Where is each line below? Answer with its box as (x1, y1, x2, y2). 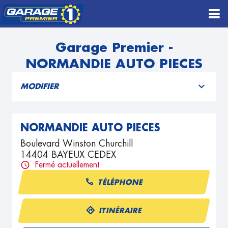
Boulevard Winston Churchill (20, 139, 133, 148)
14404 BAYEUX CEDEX (20, 150, 116, 159)
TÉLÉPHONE (98, 178, 145, 186)
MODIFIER (20, 82, 59, 91)
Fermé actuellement (35, 161, 99, 169)
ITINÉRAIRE (99, 207, 144, 214)
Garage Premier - (55, 41, 173, 54)
